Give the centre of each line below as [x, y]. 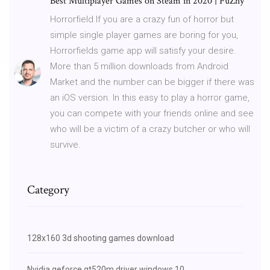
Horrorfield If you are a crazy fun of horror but [142, 19]
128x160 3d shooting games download [101, 238]
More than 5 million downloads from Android [139, 66]
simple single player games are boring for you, [144, 35]
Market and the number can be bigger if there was [152, 82]
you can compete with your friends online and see [152, 113]
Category [48, 190]
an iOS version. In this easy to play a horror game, [150, 97]
